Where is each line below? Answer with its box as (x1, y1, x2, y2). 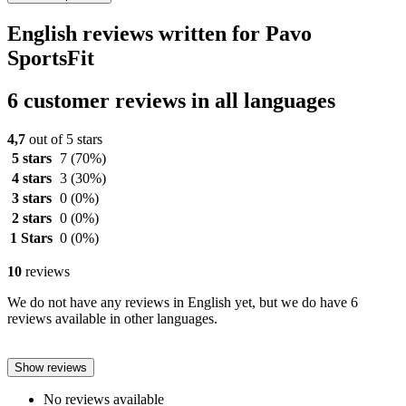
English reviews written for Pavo (7, 21, 312, 45)
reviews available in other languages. (7, 310, 217, 326)
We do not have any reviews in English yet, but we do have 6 (7, 294, 358, 310)
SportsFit (7, 45, 94, 70)
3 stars (11, 189, 52, 206)
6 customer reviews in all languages (7, 88, 335, 112)
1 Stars (10, 229, 53, 246)
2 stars (11, 209, 52, 226)
